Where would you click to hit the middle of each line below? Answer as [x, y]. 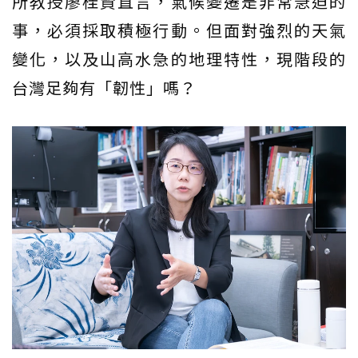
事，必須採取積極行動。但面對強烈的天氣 [179, 30]
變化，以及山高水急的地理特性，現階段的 [179, 59]
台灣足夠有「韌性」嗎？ [104, 88]
